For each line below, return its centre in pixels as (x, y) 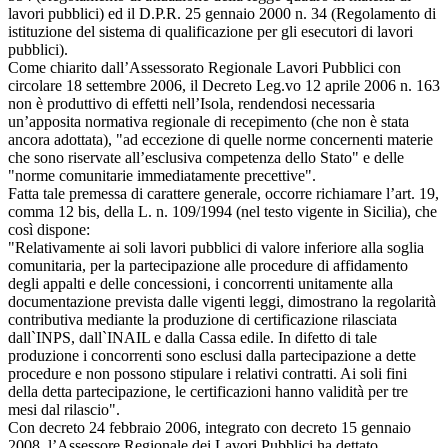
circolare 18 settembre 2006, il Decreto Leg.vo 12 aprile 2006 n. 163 (224, 85)
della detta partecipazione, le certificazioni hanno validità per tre (208, 391)
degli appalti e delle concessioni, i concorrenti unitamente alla (200, 283)
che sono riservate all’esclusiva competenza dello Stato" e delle (206, 157)
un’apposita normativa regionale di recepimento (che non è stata (208, 121)
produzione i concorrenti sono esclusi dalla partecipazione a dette (212, 355)
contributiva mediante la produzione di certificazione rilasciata (202, 319)
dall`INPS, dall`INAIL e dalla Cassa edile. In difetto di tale (192, 337)
